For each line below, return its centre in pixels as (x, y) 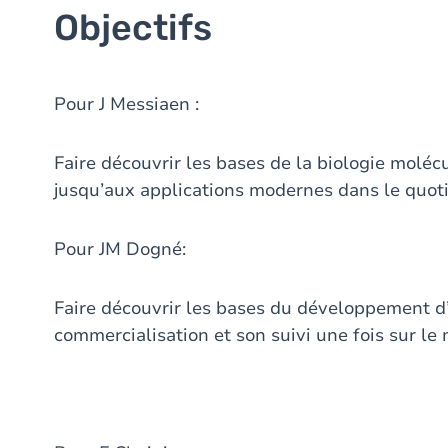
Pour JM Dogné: (120, 249)
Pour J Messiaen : (126, 104)
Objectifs (133, 27)
